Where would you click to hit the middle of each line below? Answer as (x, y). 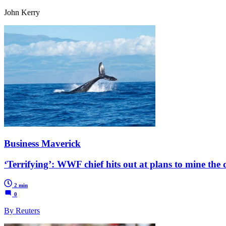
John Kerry (22, 13)
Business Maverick (42, 143)
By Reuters (22, 211)
